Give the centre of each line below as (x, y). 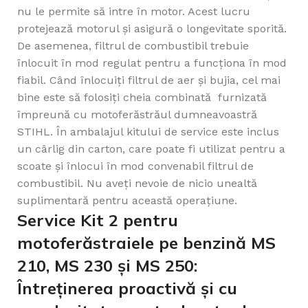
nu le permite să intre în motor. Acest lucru (134, 12)
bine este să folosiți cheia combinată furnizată (142, 98)
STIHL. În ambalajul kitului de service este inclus (148, 132)
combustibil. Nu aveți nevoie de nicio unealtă (137, 184)
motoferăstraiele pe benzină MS (146, 243)
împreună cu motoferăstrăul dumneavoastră (137, 115)
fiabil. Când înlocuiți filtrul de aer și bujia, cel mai (149, 80)
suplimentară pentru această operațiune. (127, 201)
